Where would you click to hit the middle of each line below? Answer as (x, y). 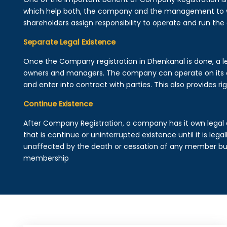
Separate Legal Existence (69, 42)
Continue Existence (58, 104)
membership (46, 158)
